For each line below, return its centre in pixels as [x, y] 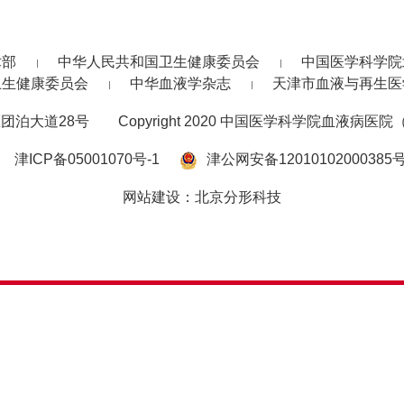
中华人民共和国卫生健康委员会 [159, 61]
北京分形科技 [238, 197]
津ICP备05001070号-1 [87, 159]
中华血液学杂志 [180, 83]
